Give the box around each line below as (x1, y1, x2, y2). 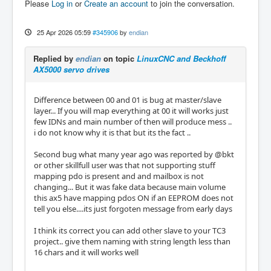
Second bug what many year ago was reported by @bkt (34, 148, 234, 160)
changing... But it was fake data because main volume (34, 181, 226, 192)
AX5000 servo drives (33, 63, 109, 75)
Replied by (33, 52, 76, 64)
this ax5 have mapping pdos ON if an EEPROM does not (34, 192, 233, 203)
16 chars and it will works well (34, 246, 139, 258)
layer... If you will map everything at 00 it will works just (34, 105, 229, 116)
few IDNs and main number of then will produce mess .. (34, 116, 232, 127)
